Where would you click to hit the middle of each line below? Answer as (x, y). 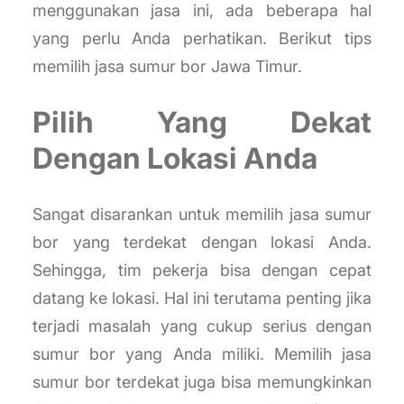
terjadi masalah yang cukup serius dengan (202, 326)
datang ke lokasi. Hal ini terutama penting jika (202, 298)
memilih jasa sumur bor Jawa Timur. (167, 67)
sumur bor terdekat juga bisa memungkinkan (202, 382)
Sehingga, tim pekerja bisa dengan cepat (202, 271)
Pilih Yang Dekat (202, 122)
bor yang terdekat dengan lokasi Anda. (202, 243)
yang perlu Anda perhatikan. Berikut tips (202, 39)
